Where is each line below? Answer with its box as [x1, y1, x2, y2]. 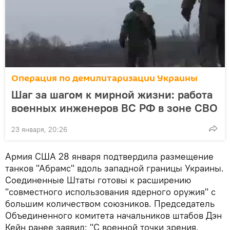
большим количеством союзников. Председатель [5, 197, 215, 209]
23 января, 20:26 [11, 124, 67, 134]
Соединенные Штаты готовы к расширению [5, 174, 191, 186]
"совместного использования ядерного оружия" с [5, 185, 216, 198]
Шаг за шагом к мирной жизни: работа [11, 87, 213, 102]
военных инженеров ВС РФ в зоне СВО [11, 100, 218, 115]
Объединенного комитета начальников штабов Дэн [5, 209, 222, 221]
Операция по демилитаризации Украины [11, 71, 198, 85]
